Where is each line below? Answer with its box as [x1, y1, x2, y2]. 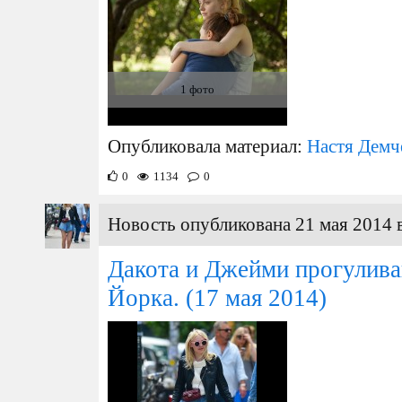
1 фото [180, 83, 214, 96]
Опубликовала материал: [108, 136, 307, 156]
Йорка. [108, 284, 179, 311]
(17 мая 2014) [179, 284, 327, 311]
